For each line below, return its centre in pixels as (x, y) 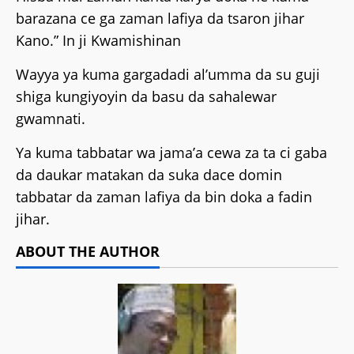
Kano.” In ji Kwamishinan (98, 41)
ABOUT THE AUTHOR (88, 252)
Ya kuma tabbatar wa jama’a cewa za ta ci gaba (171, 153)
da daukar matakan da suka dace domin (149, 175)
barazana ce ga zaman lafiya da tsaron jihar (160, 19)
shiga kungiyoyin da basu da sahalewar (146, 97)
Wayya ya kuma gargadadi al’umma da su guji (168, 75)
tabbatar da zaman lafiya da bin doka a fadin (164, 197)
